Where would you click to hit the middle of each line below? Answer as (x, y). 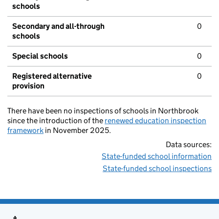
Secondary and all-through (58, 26)
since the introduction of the (56, 121)
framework (25, 131)
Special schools (40, 56)
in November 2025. (77, 131)
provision (28, 86)
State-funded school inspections (157, 169)
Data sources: (189, 145)
